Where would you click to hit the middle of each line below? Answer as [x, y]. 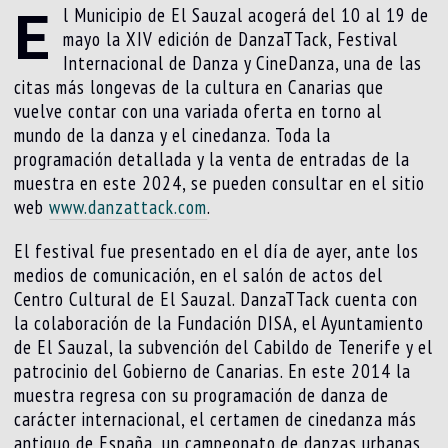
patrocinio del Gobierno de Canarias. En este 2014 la [213, 370]
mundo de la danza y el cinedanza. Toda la [173, 134]
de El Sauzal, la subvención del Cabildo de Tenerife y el [224, 346]
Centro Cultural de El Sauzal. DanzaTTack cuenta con [216, 298]
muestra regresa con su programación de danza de [202, 394]
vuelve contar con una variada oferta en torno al [198, 110]
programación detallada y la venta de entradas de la [212, 158]
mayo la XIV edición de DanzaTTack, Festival [231, 38]
